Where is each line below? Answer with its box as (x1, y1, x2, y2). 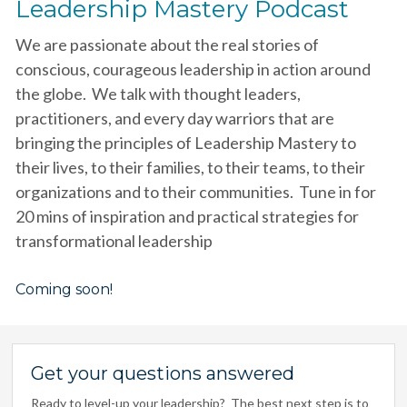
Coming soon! (15, 280, 113, 298)
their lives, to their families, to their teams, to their (15, 156, 365, 177)
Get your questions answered (31, 362, 295, 384)
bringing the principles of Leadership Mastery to (15, 132, 356, 153)
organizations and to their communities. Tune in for (15, 181, 376, 202)
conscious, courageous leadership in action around (15, 58, 371, 79)
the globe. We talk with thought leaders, (15, 83, 301, 104)
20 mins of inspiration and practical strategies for (15, 205, 359, 226)
